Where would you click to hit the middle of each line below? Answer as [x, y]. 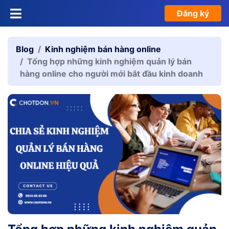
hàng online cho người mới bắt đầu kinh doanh [111, 74]
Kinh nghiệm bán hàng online [103, 49]
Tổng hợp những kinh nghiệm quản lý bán [109, 61]
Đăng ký [193, 13]
